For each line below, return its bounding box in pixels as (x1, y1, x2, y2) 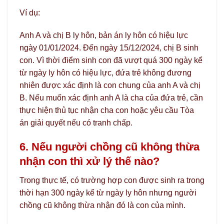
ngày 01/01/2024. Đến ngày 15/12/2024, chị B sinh (19, 43, 198, 52)
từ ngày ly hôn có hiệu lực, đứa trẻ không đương (19, 68, 191, 77)
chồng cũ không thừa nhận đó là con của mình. (19, 201, 185, 210)
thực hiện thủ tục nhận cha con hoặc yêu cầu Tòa (19, 106, 194, 115)
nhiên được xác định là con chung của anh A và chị (19, 81, 200, 90)
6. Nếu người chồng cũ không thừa (19, 140, 199, 153)
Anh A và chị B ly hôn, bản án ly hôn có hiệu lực (19, 31, 188, 40)
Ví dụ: (19, 8, 40, 17)
